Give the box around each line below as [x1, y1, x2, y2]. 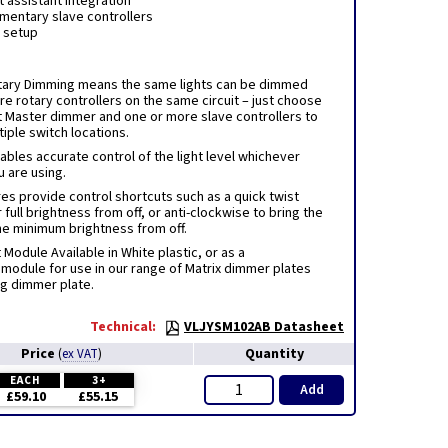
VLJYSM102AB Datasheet [184, 317, 344, 337]
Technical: [90, 317, 156, 337]
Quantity [244, 344, 304, 364]
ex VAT [62, 345, 98, 363]
